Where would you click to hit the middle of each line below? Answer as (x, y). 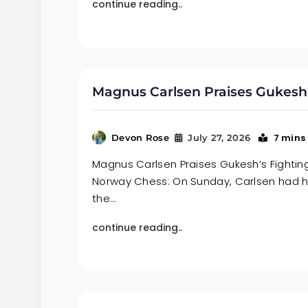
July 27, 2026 (219, 137)
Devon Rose (140, 137)
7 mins (289, 137)
